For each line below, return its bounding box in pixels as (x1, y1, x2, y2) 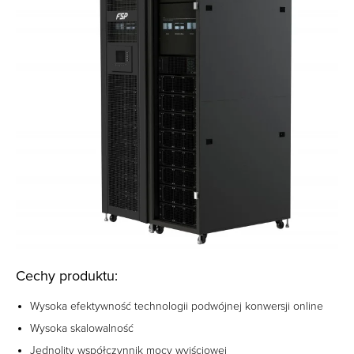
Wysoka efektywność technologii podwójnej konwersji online (30, 299, 323, 314)
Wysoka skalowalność (30, 322, 134, 336)
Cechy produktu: (16, 266, 118, 284)
